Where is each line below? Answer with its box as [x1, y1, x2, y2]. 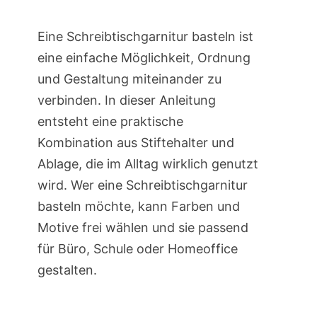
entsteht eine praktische [37, 114, 183, 129]
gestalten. [37, 263, 97, 278]
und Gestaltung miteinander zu [37, 71, 221, 87]
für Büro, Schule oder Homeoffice [37, 241, 238, 257]
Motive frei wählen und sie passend [37, 220, 248, 236]
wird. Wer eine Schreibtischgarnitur [37, 178, 248, 193]
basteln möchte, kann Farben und [37, 199, 240, 214]
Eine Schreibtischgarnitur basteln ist [37, 29, 253, 45]
